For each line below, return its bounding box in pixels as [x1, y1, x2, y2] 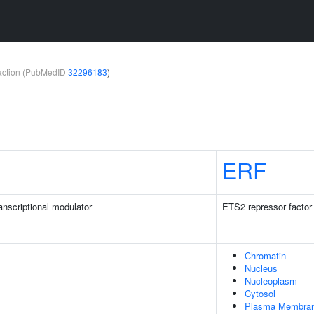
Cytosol [245, 287, 275, 300]
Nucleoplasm [245, 274, 297, 287]
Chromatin [245, 249, 286, 262]
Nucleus [245, 261, 278, 275]
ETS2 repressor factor [222, 200, 312, 213]
